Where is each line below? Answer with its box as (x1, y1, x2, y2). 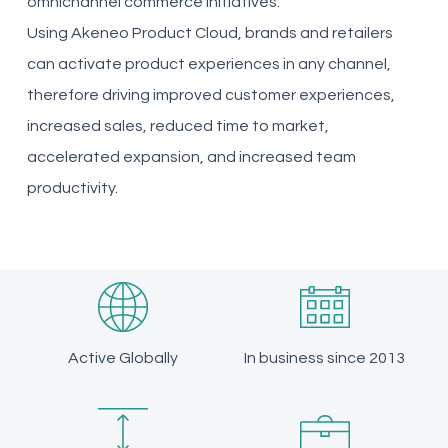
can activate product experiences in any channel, (26, 55, 391, 72)
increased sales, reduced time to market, (26, 117, 329, 134)
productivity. (26, 179, 118, 196)
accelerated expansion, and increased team (26, 148, 356, 165)
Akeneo (70, 24, 129, 41)
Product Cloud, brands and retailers (128, 24, 393, 41)
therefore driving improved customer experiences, (26, 86, 395, 103)
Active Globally (68, 350, 179, 367)
